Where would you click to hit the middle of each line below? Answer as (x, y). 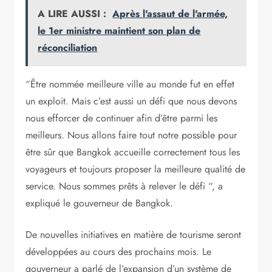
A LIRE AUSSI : (72, 14)
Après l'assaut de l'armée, (170, 14)
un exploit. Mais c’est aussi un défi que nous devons (131, 101)
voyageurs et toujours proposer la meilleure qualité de (136, 169)
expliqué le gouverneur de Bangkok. (100, 203)
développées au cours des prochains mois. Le (119, 252)
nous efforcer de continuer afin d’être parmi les (122, 118)
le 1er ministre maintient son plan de (119, 31)
